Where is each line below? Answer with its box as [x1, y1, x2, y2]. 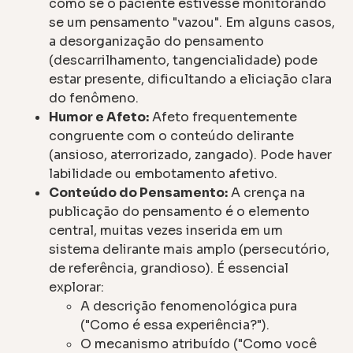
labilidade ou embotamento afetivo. [49, 165, 278, 182]
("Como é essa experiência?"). [80, 316, 270, 333]
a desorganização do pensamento [49, 32, 265, 50]
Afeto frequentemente [149, 108, 298, 125]
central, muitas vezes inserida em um [49, 221, 284, 239]
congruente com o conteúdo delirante [49, 127, 295, 144]
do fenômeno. [49, 89, 139, 106]
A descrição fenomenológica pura [80, 297, 298, 314]
